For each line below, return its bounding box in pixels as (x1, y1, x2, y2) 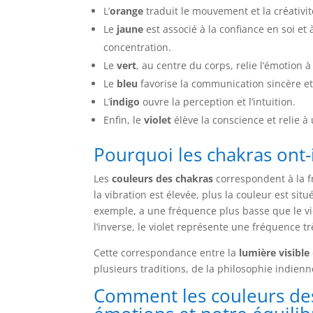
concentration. (103, 40, 172, 54)
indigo (110, 94, 140, 108)
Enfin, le (103, 112, 145, 126)
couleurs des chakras (112, 171, 214, 185)
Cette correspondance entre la (94, 245, 240, 259)
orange (110, 3, 144, 17)
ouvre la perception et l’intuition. (140, 94, 296, 108)
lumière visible (239, 245, 310, 259)
